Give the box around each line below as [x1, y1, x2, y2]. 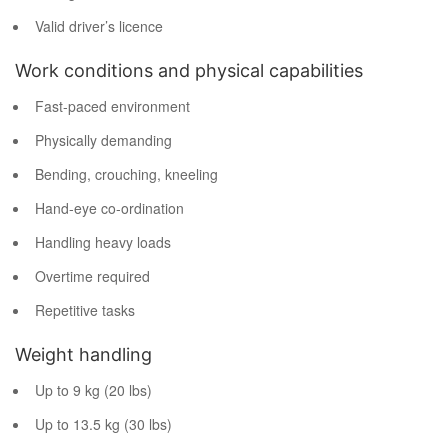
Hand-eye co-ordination [35, 198, 184, 219]
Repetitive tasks [35, 300, 135, 321]
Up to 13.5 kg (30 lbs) [35, 414, 172, 435]
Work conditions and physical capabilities [15, 60, 363, 82]
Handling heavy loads [35, 232, 171, 253]
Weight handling [15, 344, 152, 366]
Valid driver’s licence [35, 16, 163, 37]
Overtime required [35, 266, 150, 287]
